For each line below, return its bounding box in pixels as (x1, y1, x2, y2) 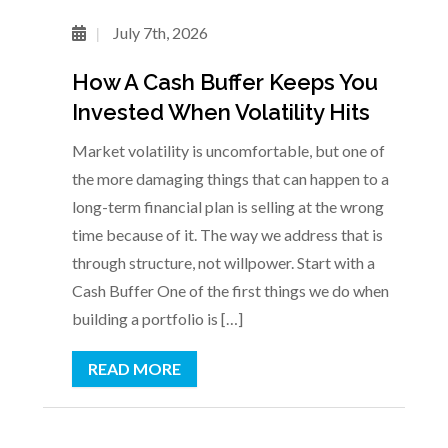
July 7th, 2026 (109, 22, 208, 42)
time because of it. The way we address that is (71, 224, 383, 244)
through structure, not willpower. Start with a (71, 252, 375, 272)
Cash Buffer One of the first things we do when (71, 280, 389, 300)
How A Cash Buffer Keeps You (71, 68, 378, 95)
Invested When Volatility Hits (71, 98, 370, 125)
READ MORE (87, 358, 181, 378)
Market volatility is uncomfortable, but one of (71, 140, 385, 160)
